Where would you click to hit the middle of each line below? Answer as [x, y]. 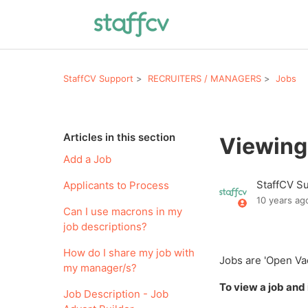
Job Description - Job [116, 294]
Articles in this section [119, 137]
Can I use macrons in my [123, 211]
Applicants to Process [116, 185]
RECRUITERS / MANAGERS [205, 78]
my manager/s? [100, 268]
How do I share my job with [129, 253]
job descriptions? [105, 227]
